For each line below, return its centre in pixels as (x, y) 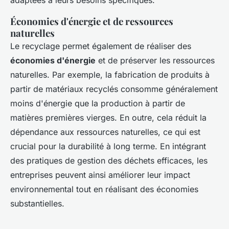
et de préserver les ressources (155, 61)
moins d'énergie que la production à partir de (98, 104)
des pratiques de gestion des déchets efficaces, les (109, 161)
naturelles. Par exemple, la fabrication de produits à (110, 75)
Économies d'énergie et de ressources (92, 21)
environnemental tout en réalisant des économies (104, 189)
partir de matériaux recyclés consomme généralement (114, 89)
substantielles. (37, 204)
